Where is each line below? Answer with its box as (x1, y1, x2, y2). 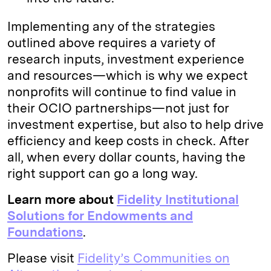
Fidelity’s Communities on (77, 250, 230, 266)
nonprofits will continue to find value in (7, 83, 237, 99)
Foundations (7, 224, 83, 240)
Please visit (7, 250, 77, 266)
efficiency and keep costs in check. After (7, 132, 249, 148)
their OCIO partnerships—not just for (7, 100, 229, 116)
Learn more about (7, 191, 117, 207)
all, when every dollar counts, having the (7, 149, 246, 165)
